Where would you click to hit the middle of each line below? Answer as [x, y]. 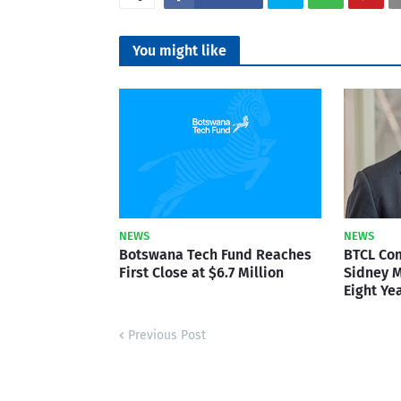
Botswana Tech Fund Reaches [215, 254]
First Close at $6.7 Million [201, 272]
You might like [179, 50]
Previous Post [167, 335]
